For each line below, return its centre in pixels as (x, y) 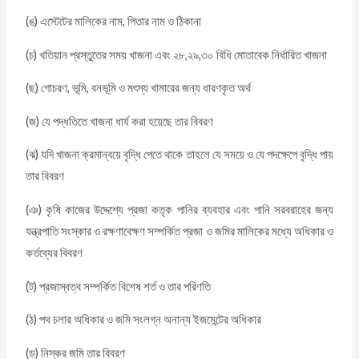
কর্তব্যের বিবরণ (54, 252)
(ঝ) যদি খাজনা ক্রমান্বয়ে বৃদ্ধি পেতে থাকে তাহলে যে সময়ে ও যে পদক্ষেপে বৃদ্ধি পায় (179, 155)
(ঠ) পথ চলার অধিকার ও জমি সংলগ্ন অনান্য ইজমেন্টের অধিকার (144, 320)
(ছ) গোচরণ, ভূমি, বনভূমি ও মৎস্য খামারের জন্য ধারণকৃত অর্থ (139, 88)
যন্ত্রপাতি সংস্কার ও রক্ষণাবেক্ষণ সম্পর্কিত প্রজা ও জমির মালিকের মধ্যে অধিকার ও (179, 231)
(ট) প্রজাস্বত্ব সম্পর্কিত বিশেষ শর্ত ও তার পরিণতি (119, 286)
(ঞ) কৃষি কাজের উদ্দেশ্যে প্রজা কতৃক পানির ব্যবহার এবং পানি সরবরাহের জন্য (179, 209)
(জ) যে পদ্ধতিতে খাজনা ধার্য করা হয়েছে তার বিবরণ (120, 121)
